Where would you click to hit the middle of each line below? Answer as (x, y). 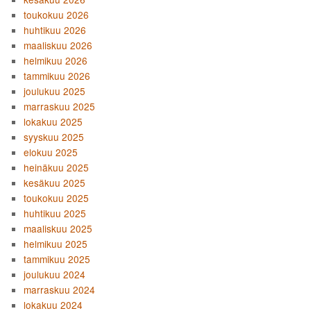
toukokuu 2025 (57, 198)
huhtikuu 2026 (55, 30)
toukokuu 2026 (57, 15)
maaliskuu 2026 (58, 45)
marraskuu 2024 (60, 290)
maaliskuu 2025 (58, 229)
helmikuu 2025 (56, 244)
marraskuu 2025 (60, 107)
